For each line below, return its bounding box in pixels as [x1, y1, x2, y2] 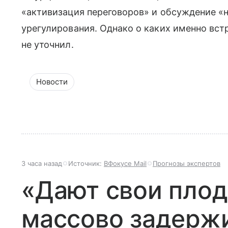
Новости [36, 77, 68, 87]
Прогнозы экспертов [153, 159, 220, 167]
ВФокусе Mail [104, 159, 147, 167]
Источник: [68, 159, 104, 167]
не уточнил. [21, 39, 74, 50]
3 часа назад [21, 159, 62, 167]
